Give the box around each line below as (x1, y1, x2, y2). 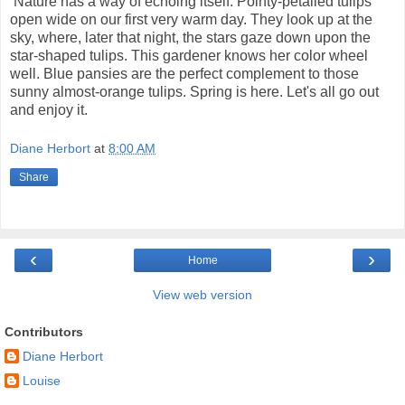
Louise (23, 373, 61, 388)
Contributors (5, 325, 83, 340)
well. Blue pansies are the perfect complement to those (10, 65, 359, 81)
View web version (153, 287, 252, 303)
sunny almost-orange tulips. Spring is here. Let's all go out (10, 83, 379, 99)
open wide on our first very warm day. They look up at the (10, 11, 372, 27)
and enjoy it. (10, 101, 88, 118)
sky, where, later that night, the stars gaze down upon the (10, 29, 371, 45)
